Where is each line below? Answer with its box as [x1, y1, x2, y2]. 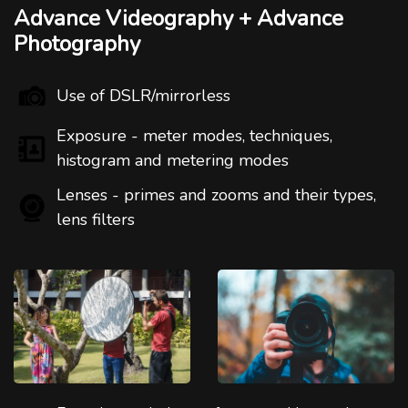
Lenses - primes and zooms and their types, [56, 183, 376, 206]
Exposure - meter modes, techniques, [56, 124, 332, 147]
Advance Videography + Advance [14, 3, 343, 33]
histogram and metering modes [56, 148, 289, 171]
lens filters [56, 208, 135, 230]
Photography [14, 28, 140, 58]
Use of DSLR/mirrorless [56, 84, 230, 107]
